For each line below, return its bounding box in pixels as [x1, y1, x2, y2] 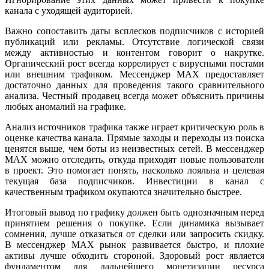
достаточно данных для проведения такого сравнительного [5, 79, 264, 90]
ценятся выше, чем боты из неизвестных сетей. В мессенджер [5, 143, 264, 154]
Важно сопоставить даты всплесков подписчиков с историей [5, 25, 264, 36]
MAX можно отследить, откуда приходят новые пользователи [5, 154, 264, 165]
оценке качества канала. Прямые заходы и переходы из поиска [5, 132, 264, 143]
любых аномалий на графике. [5, 101, 126, 112]
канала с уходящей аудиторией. [5, 5, 133, 16]
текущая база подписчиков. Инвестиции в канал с [5, 175, 264, 186]
